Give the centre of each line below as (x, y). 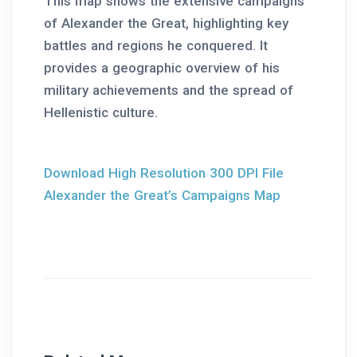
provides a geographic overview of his (162, 67)
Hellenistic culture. (101, 112)
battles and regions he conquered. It (156, 45)
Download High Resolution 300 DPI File (164, 173)
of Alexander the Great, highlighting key (166, 23)
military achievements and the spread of (169, 90)
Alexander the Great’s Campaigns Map (162, 195)
